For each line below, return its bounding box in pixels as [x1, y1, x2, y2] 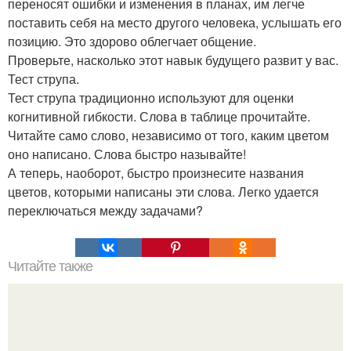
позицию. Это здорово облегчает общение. [8, 31, 256, 50]
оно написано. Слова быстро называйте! [8, 144, 246, 163]
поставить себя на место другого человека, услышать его [8, 13, 342, 31]
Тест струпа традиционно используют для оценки [8, 88, 294, 107]
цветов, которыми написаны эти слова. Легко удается [8, 182, 319, 201]
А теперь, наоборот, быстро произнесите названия [8, 163, 304, 182]
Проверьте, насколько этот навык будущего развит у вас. [8, 50, 338, 69]
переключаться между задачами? [8, 201, 203, 219]
